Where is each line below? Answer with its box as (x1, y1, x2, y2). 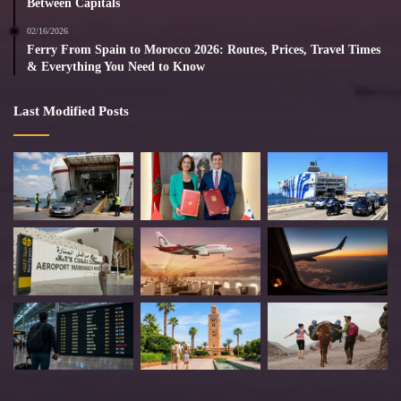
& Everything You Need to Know (27, 60, 205, 74)
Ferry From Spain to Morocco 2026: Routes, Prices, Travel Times (27, 43, 380, 57)
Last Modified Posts (13, 104, 129, 119)
